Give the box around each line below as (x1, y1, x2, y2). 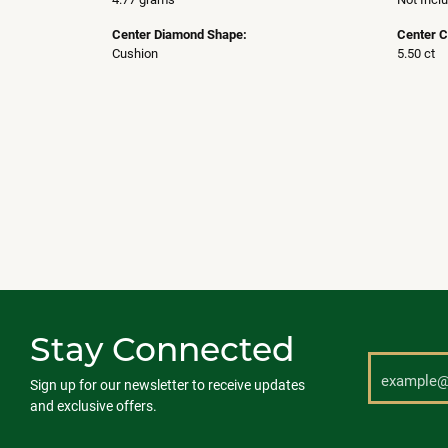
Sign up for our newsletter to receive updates (30, 375, 305, 395)
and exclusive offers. (30, 396, 157, 416)
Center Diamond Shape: (112, 25, 247, 43)
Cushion (112, 44, 158, 62)
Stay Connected (30, 325, 295, 370)
